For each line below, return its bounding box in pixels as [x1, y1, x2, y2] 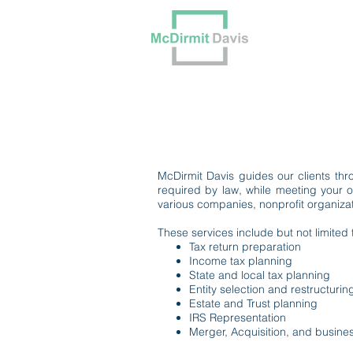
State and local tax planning [189, 268, 330, 282]
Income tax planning [189, 254, 292, 268]
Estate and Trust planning [189, 296, 318, 310]
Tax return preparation [189, 240, 301, 254]
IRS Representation [189, 310, 286, 325]
